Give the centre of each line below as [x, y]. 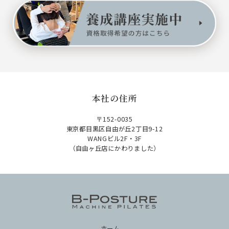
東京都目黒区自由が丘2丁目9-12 [114, 129]
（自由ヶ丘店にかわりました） [114, 148]
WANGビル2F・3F [114, 138]
